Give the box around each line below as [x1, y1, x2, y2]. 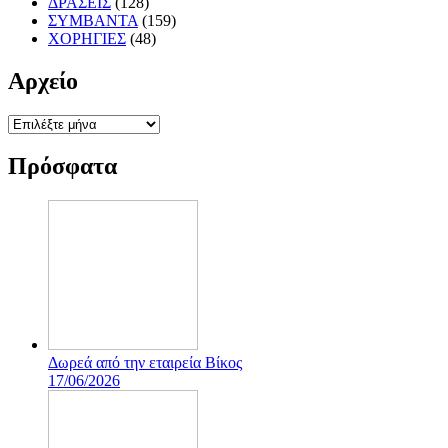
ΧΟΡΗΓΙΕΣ [48, 29, 126, 47]
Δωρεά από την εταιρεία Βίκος [48, 354, 242, 372]
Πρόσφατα [8, 153, 117, 180]
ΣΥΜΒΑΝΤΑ [48, 11, 138, 29]
